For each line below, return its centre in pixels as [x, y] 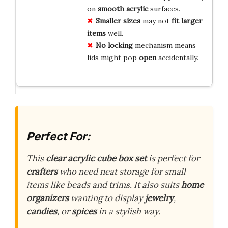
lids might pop [113, 57]
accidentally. [177, 57]
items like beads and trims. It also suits [104, 185]
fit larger [187, 21]
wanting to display [107, 198]
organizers [48, 198]
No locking [114, 45]
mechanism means [164, 45]
